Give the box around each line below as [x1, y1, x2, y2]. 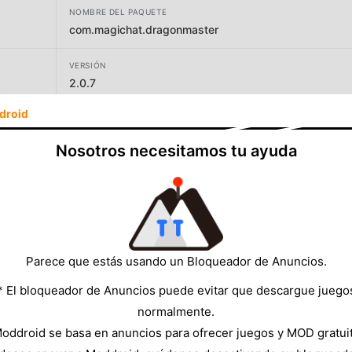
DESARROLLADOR [68, 113, 143, 123]
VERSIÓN [68, 60, 107, 70]
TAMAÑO [68, 167, 107, 178]
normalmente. [137, 303, 214, 319]
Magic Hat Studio [68, 129, 159, 143]
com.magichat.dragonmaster [68, 22, 218, 36]
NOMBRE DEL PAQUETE [68, 6, 167, 16]
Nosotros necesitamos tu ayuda [55, 141, 297, 160]
